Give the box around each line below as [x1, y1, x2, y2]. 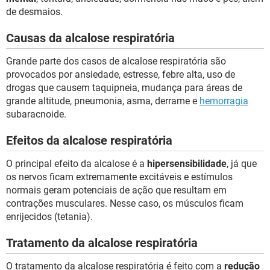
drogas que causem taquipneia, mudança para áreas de [6, 82, 242, 93]
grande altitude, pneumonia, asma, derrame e [6, 95, 199, 107]
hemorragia [199, 95, 248, 107]
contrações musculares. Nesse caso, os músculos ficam [6, 198, 243, 209]
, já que [227, 158, 257, 169]
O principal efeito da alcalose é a [6, 158, 147, 169]
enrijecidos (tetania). [6, 211, 93, 222]
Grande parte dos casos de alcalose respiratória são [6, 55, 226, 67]
